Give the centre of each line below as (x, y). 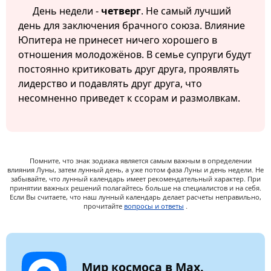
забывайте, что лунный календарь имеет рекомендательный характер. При (135, 179)
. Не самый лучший (186, 11)
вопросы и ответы (154, 206)
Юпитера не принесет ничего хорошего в (118, 40)
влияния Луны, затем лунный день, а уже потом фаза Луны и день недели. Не (135, 170)
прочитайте (104, 206)
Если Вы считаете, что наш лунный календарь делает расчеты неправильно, (135, 197)
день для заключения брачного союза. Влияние (132, 26)
